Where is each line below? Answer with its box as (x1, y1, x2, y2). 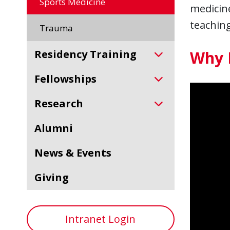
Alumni (42, 121, 73, 135)
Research (42, 97, 83, 110)
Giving (42, 170, 69, 184)
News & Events (43, 146, 111, 160)
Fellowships (40, 72, 97, 86)
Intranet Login (65, 212, 136, 226)
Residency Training (42, 47, 137, 61)
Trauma (45, 22, 73, 34)
